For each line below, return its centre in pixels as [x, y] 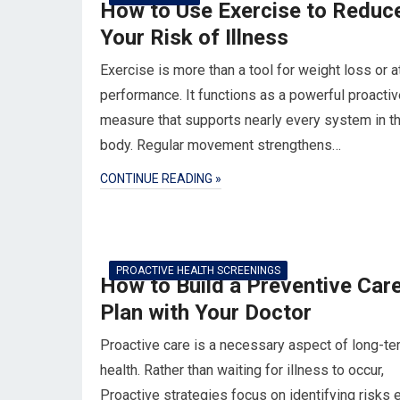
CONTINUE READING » [161, 179]
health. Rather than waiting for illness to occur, [242, 370]
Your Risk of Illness [194, 37]
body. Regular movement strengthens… [221, 145]
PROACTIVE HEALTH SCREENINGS [198, 271]
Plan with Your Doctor [206, 312]
